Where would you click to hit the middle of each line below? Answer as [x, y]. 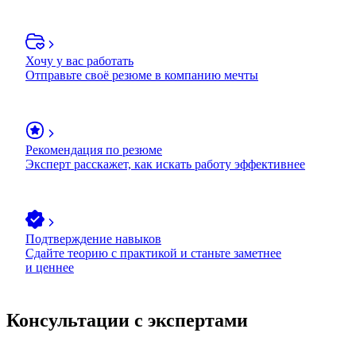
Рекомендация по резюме [94, 149]
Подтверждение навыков [93, 238]
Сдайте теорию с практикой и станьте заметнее [153, 253]
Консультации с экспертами [127, 320]
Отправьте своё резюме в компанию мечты [142, 75]
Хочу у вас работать [79, 60]
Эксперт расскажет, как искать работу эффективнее [165, 164]
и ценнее [50, 267]
